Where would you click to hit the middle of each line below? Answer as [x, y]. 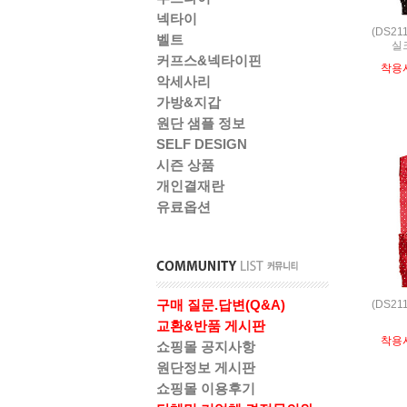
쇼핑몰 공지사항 [206, 347]
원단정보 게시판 [206, 367]
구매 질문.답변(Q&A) [221, 305]
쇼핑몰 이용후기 [206, 388]
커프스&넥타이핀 [209, 60]
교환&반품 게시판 [211, 326]
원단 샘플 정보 [201, 123]
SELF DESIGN [202, 144]
